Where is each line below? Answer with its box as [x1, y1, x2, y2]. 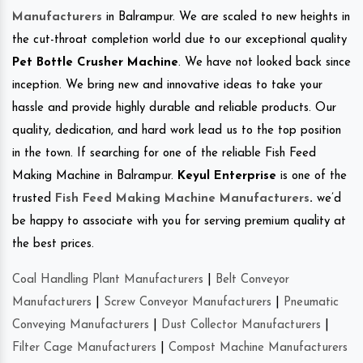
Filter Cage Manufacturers [12, 342, 156, 355]
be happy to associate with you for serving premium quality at [12, 216, 346, 228]
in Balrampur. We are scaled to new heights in [102, 11, 350, 24]
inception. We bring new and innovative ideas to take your [12, 79, 322, 92]
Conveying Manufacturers [12, 319, 149, 332]
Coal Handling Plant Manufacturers [12, 274, 203, 287]
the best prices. [12, 238, 94, 251]
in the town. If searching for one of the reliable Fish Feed [12, 147, 316, 160]
